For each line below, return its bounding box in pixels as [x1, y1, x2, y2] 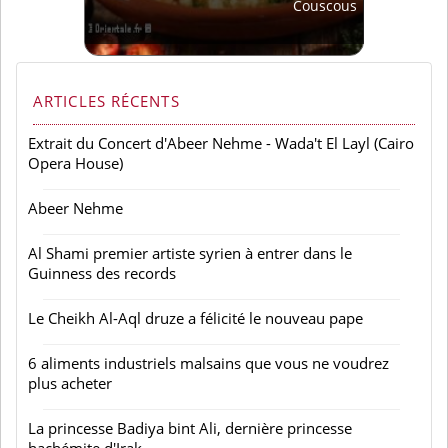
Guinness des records [28, 263, 176, 284]
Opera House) [28, 153, 123, 174]
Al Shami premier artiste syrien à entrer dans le [28, 243, 352, 264]
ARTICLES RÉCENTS [33, 91, 180, 112]
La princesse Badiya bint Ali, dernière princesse [28, 418, 352, 439]
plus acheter [28, 373, 112, 394]
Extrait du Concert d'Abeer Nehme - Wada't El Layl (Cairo [28, 133, 414, 154]
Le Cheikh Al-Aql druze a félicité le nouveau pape [28, 308, 363, 329]
